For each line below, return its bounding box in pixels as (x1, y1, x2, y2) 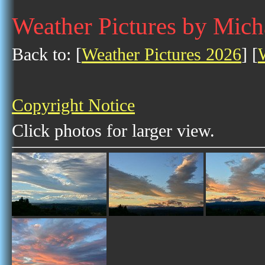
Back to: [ (12, 44, 82, 64)
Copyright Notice (12, 95, 135, 115)
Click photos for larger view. (12, 121, 215, 141)
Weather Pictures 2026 (82, 44, 241, 64)
